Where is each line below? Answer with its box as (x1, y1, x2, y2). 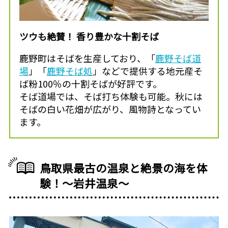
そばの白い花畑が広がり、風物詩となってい (19, 102, 201, 116)
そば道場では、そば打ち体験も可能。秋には (19, 89, 203, 103)
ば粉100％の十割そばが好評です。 (19, 76, 162, 90)
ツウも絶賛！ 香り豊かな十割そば (19, 30, 159, 43)
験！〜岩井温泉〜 (40, 175, 130, 191)
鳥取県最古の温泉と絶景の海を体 (40, 159, 208, 176)
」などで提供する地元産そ (92, 64, 203, 77)
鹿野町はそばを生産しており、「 (19, 51, 155, 65)
